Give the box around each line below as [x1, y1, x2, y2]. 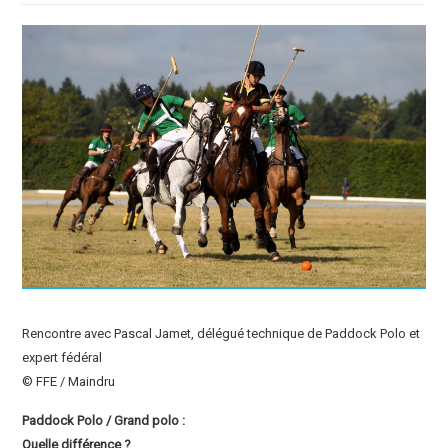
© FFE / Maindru [22, 374, 116, 390]
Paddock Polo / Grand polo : [22, 413, 186, 429]
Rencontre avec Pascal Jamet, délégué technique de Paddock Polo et [22, 326, 421, 342]
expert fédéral [22, 350, 103, 366]
